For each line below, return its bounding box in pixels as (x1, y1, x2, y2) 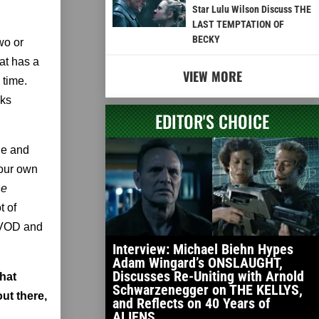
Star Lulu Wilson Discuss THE (192, 4, 311, 16)
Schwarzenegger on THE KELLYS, (113, 281, 303, 299)
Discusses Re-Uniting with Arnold (113, 268, 304, 286)
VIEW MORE (182, 67, 242, 86)
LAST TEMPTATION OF (192, 19, 284, 31)
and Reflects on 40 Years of (113, 295, 271, 313)
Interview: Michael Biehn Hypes (113, 241, 293, 258)
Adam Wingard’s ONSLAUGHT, (113, 254, 283, 272)
